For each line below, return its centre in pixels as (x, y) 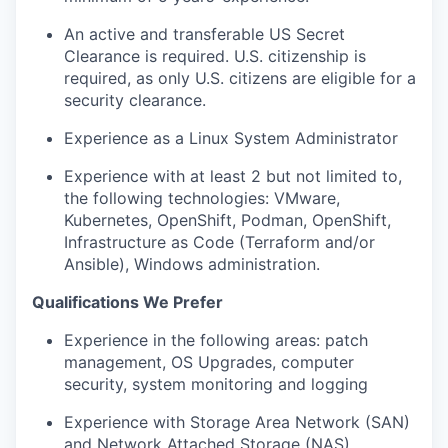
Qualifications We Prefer (127, 302)
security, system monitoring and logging (216, 384)
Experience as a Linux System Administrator (231, 138)
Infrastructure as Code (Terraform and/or (219, 242)
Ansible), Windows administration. (192, 264)
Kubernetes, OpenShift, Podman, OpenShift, (227, 220)
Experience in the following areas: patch (216, 340)
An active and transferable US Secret (204, 34)
